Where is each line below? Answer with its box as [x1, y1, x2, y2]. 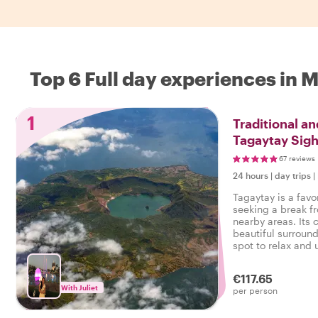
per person [233, 285, 278, 296]
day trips [275, 170, 311, 181]
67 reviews [279, 154, 315, 163]
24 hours [233, 170, 268, 181]
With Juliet [61, 283, 98, 292]
